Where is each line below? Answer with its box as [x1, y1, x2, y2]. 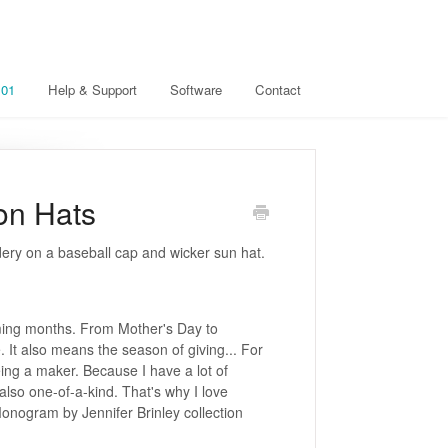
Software [170, 80, 222, 99]
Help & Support [48, 80, 137, 99]
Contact [255, 80, 301, 99]
